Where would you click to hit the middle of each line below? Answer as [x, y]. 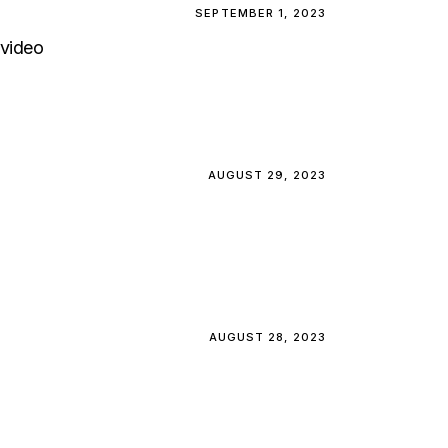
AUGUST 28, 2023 [267, 337]
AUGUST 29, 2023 [266, 175]
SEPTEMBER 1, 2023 [260, 13]
